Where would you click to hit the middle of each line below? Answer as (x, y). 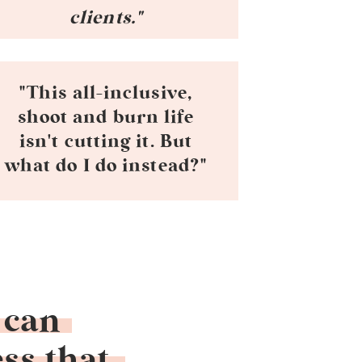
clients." (106, 18)
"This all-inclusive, (105, 93)
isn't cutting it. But (106, 141)
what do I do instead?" (106, 166)
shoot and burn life (106, 117)
